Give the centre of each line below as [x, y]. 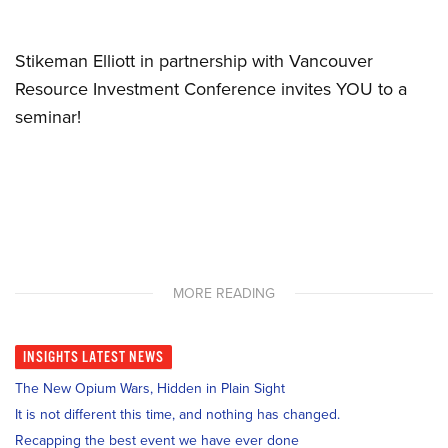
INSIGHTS [52, 357]
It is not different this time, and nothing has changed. [177, 414]
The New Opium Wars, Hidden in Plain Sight [150, 388]
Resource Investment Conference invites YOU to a [211, 89]
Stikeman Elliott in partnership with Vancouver [194, 61]
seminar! [48, 117]
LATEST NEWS [123, 357]
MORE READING [224, 293]
